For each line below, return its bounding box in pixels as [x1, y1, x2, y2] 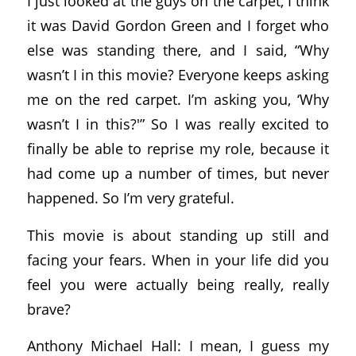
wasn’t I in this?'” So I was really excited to [26, 114, 330, 133]
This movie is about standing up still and [26, 224, 330, 245]
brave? [26, 298, 71, 319]
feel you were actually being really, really [26, 273, 330, 294]
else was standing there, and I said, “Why [26, 40, 330, 60]
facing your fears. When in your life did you [26, 249, 330, 269]
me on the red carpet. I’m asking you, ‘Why [26, 89, 330, 109]
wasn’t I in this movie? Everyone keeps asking [26, 64, 330, 84]
